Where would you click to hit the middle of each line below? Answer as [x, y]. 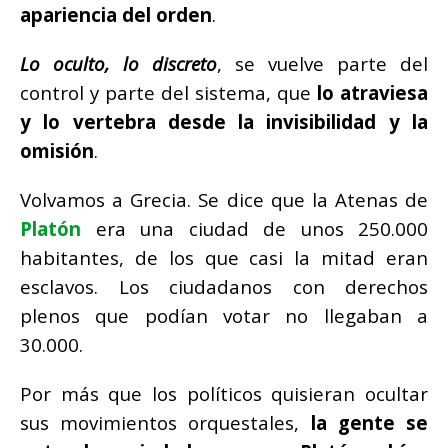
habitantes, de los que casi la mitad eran [224, 258]
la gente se [369, 423]
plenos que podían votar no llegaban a [224, 316]
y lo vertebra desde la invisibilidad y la [224, 122]
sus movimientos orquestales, [165, 423]
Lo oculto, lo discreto [118, 64]
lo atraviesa [372, 93]
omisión [57, 151]
